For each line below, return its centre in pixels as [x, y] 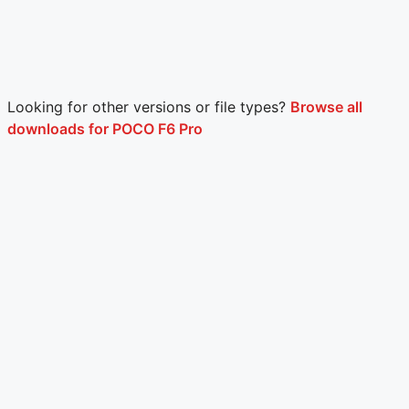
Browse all [326, 107]
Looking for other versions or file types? [149, 107]
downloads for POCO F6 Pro [105, 129]
